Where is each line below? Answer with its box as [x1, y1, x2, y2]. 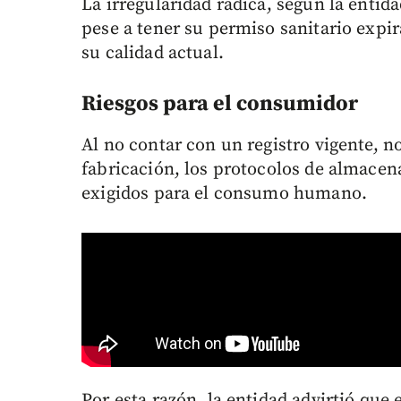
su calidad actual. [81, 41, 224, 64]
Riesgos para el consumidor [81, 90, 359, 117]
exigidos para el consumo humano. [81, 182, 367, 205]
